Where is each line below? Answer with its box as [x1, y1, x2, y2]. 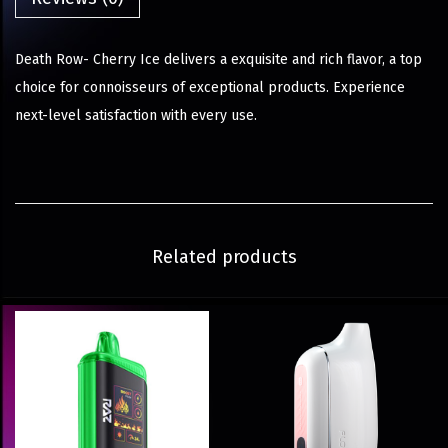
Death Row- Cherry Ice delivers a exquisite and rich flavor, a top [15, 51, 422, 69]
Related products [151, 246, 297, 269]
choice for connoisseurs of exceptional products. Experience [15, 79, 405, 97]
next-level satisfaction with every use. [15, 107, 257, 125]
